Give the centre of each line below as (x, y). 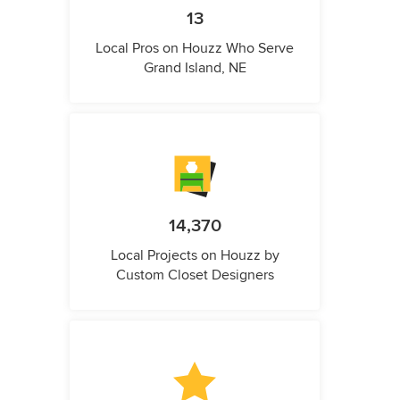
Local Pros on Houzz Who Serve (195, 49)
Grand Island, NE (195, 68)
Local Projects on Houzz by (195, 256)
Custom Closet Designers (195, 275)
